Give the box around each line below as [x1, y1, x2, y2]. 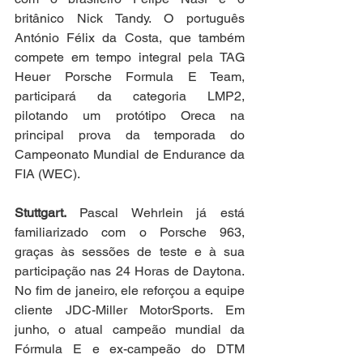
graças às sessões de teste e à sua [15, 243, 245, 259]
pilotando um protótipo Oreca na [15, 107, 245, 123]
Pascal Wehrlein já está [79, 204, 245, 220]
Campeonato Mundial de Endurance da [15, 146, 245, 162]
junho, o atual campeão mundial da [15, 321, 245, 337]
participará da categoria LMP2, [15, 88, 245, 104]
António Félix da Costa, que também [15, 29, 245, 45]
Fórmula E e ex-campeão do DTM [15, 340, 245, 357]
